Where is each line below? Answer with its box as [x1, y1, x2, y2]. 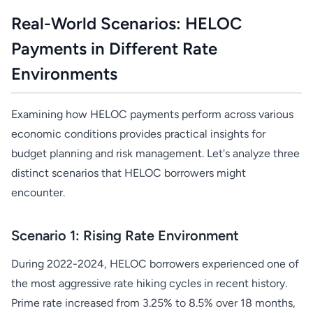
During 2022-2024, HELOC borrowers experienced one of [11, 257, 299, 270]
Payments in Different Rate [11, 38, 217, 59]
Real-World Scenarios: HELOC [11, 13, 242, 34]
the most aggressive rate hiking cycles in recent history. [11, 277, 287, 290]
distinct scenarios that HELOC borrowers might [11, 166, 246, 180]
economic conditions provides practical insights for [11, 127, 265, 140]
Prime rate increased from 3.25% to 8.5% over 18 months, [11, 296, 296, 310]
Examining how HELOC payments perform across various [11, 108, 293, 121]
